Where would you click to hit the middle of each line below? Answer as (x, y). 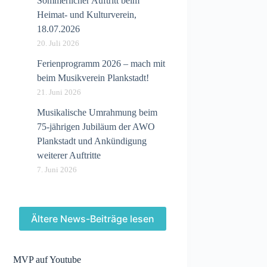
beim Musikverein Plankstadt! (93, 78)
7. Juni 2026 (57, 170)
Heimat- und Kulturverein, (87, 15)
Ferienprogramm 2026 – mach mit (101, 63)
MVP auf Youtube (47, 260)
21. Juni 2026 (59, 92)
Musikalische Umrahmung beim (97, 112)
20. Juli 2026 (58, 43)
